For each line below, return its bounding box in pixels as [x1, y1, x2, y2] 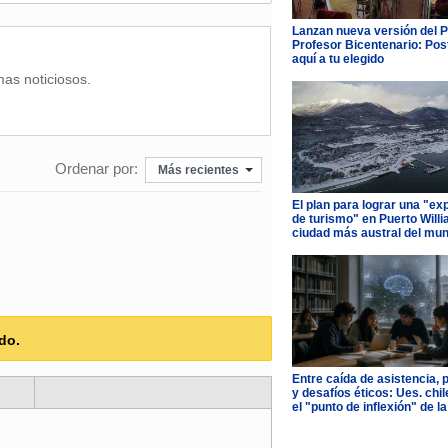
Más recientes [157, 162, 239, 177]
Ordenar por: [54, 160, 138, 178]
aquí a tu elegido [291, 51, 384, 66]
